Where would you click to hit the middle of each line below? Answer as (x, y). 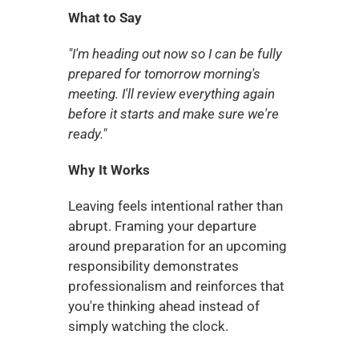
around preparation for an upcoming (177, 246)
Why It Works (109, 170)
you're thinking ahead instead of (163, 306)
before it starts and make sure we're (173, 114)
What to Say (105, 18)
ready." (87, 134)
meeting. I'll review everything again (171, 94)
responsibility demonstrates (153, 266)
